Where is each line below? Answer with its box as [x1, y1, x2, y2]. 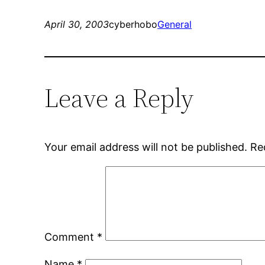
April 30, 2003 [44, 18, 109, 31]
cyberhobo [109, 18, 158, 31]
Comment [44, 231, 98, 244]
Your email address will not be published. [44, 141, 248, 154]
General [157, 18, 192, 31]
